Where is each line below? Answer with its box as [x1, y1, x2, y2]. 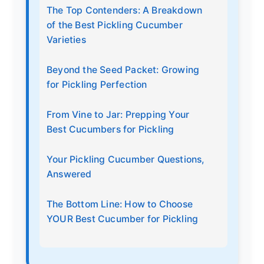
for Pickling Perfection [47, 78, 147, 90]
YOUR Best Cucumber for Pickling [47, 213, 199, 225]
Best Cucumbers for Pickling [47, 123, 174, 135]
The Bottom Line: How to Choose [47, 198, 193, 210]
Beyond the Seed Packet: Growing [47, 64, 200, 75]
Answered [47, 168, 92, 180]
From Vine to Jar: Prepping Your [47, 108, 190, 120]
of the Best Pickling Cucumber [47, 19, 183, 31]
